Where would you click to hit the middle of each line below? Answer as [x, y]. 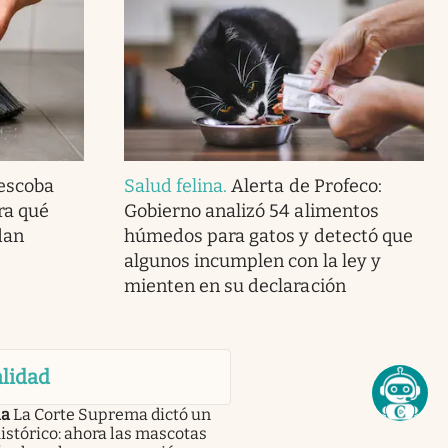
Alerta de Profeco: [306, 185]
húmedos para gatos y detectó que [268, 235]
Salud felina [173, 185]
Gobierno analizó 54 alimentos [251, 210]
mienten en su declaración [234, 285]
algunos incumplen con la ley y [252, 260]
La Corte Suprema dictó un [111, 414]
